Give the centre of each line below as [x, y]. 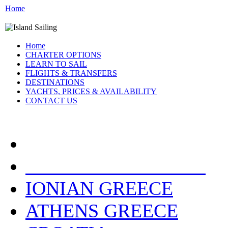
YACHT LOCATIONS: [116, 166]
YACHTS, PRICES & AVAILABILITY [91, 92]
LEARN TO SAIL [56, 64]
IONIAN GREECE [99, 189]
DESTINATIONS [55, 82]
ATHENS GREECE [102, 211]
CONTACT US [51, 101]
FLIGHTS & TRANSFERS [71, 73]
